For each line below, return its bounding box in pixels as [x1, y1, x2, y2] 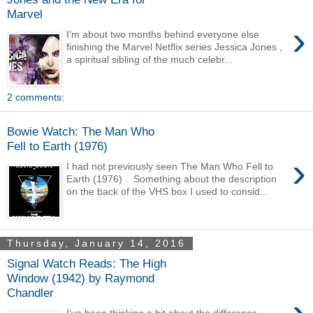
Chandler [7, 286, 54, 300]
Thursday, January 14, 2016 [7, 238, 186, 249]
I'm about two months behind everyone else [66, 29, 260, 41]
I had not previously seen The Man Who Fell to [66, 161, 274, 173]
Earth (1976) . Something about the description [66, 173, 277, 185]
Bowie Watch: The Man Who [7, 124, 154, 139]
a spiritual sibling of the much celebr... [66, 54, 233, 66]
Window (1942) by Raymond [7, 271, 154, 286]
